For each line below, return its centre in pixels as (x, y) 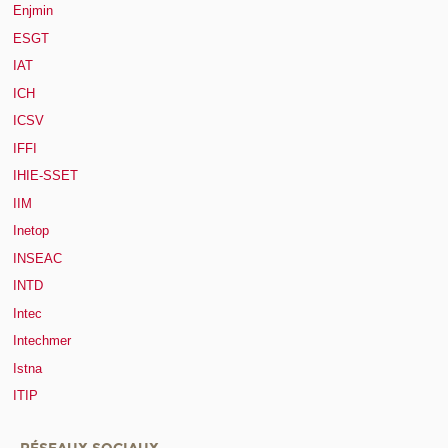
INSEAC (37, 258)
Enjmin (33, 11)
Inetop (31, 231)
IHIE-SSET (45, 176)
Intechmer (42, 341)
